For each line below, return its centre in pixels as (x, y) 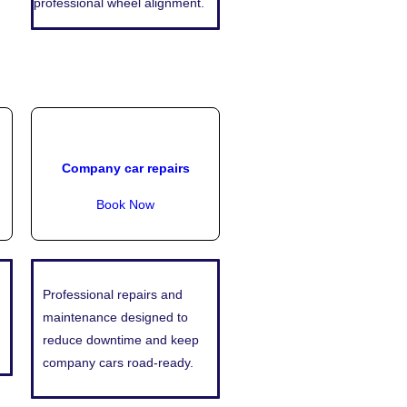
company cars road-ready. (118, 363)
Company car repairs (125, 168)
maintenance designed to (115, 318)
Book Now (125, 205)
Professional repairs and (113, 295)
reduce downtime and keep (121, 340)
